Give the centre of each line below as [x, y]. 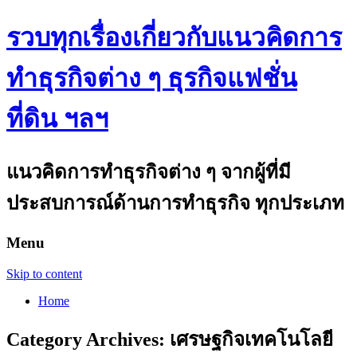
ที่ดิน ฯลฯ [57, 119]
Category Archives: [88, 340]
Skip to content [44, 273]
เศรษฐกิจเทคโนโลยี [251, 340]
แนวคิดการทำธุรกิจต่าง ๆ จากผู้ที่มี [149, 172]
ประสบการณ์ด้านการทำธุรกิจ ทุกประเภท [175, 203]
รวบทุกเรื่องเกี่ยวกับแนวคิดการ [174, 38]
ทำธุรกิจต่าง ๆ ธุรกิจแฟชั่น [152, 78]
